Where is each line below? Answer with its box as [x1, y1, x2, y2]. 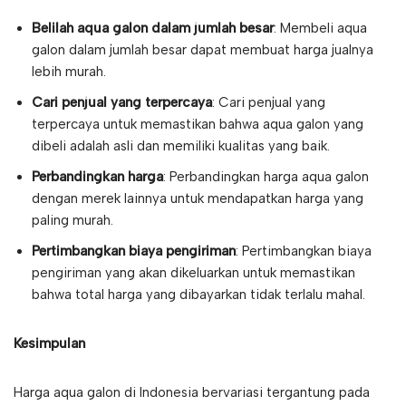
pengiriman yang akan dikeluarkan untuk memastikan [32, 265, 355, 282]
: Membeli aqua [274, 20, 367, 37]
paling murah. [32, 212, 113, 229]
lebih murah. [32, 63, 106, 81]
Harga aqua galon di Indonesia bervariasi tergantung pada [14, 384, 370, 401]
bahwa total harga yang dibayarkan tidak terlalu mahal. [32, 286, 365, 304]
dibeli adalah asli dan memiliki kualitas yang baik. [32, 138, 330, 155]
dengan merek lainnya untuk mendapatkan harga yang [32, 190, 363, 208]
